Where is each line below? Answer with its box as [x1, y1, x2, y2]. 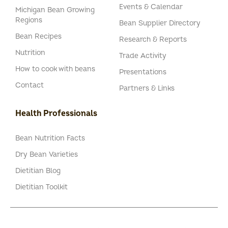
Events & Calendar [119, 3, 183, 12]
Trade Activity [119, 51, 166, 61]
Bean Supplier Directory [119, 19, 201, 28]
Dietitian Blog [15, 166, 61, 176]
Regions [15, 16, 42, 25]
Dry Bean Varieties [15, 150, 78, 159]
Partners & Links [119, 84, 175, 93]
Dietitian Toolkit [15, 183, 68, 192]
